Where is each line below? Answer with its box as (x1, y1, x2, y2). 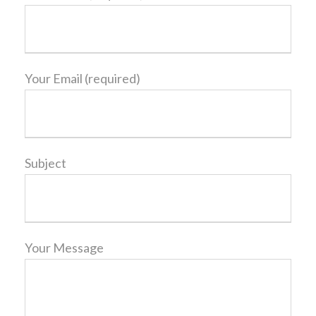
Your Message (25, 240, 104, 256)
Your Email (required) (25, 71, 140, 87)
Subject (25, 155, 66, 171)
